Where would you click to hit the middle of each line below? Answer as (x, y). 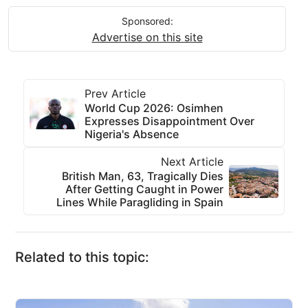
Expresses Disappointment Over (169, 121)
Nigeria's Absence (132, 134)
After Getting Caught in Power (144, 189)
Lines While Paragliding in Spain (140, 202)
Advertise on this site (147, 37)
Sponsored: (147, 21)
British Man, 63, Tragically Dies (143, 176)
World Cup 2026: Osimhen (154, 108)
